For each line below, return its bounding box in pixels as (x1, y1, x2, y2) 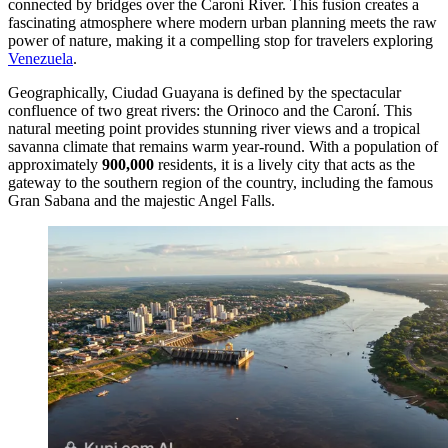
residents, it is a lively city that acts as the (154, 155, 415, 173)
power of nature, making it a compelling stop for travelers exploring (8, 31, 433, 49)
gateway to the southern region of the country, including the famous (8, 173, 433, 191)
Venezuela (8, 49, 73, 67)
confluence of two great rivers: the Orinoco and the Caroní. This (8, 101, 412, 119)
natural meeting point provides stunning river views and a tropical (8, 119, 420, 137)
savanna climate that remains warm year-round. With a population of (8, 137, 438, 155)
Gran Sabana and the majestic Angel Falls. (8, 191, 275, 209)
